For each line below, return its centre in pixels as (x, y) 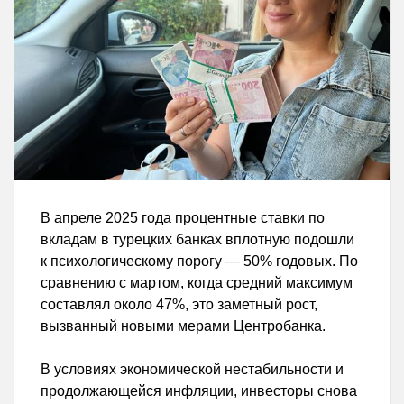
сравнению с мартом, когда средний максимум (197, 282)
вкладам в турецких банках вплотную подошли (197, 239)
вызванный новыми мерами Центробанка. (183, 326)
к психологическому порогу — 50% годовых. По (199, 261)
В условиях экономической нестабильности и (192, 369)
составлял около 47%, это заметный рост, (179, 304)
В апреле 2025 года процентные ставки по (183, 217)
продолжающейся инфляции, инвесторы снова (199, 390)
